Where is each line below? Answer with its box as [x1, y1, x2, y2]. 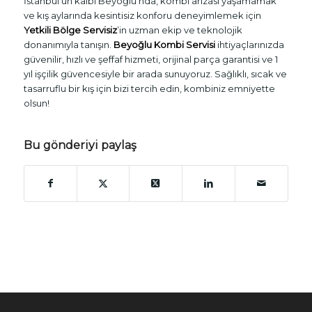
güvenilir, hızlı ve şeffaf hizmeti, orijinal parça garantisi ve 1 [23, 54, 278, 65]
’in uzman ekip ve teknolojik [116, 24, 242, 36]
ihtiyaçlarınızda [214, 39, 284, 50]
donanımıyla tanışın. [23, 39, 114, 50]
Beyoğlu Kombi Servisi [113, 39, 215, 50]
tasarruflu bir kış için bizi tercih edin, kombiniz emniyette [23, 83, 275, 94]
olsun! [23, 97, 49, 109]
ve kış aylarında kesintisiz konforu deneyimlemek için [23, 10, 261, 21]
